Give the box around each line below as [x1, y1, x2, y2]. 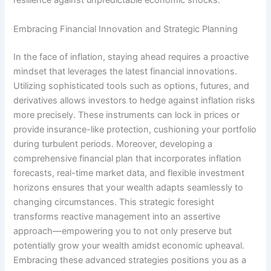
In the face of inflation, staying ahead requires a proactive [13, 51, 249, 62]
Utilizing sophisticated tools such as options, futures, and [13, 80, 250, 91]
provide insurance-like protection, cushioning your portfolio [13, 123, 257, 135]
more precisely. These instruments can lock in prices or [13, 109, 240, 120]
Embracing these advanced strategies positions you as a [13, 254, 247, 266]
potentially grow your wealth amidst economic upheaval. [13, 240, 245, 251]
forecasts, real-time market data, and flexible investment [13, 167, 245, 178]
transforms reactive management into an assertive [13, 211, 221, 222]
